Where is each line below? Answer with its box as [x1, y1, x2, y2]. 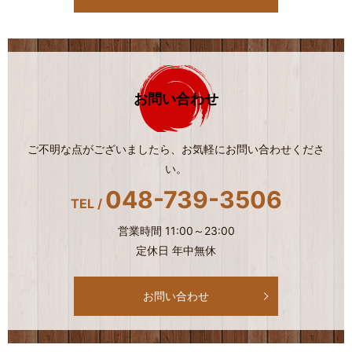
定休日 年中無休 [136, 244, 216, 258]
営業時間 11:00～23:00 [117, 224, 235, 238]
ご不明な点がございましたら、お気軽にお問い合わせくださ [27, 142, 324, 156]
